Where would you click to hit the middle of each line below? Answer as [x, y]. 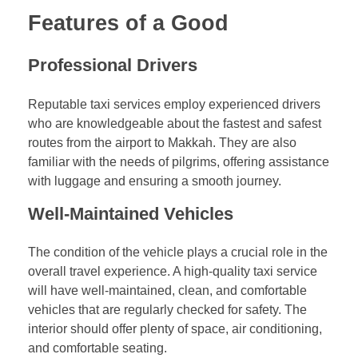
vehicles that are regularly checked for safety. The [167, 309]
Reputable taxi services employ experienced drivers [174, 104]
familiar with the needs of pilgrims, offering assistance [179, 161]
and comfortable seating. [97, 348]
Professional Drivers [113, 66]
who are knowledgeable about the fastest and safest [175, 123]
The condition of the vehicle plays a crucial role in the [178, 252]
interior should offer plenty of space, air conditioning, [175, 328]
